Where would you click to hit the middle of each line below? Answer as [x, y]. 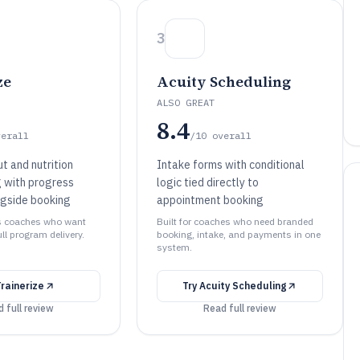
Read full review [239, 308]
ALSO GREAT [186, 102]
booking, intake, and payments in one [238, 234]
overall [231, 135]
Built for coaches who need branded [235, 221]
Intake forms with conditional [230, 165]
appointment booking [210, 200]
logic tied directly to [207, 182]
